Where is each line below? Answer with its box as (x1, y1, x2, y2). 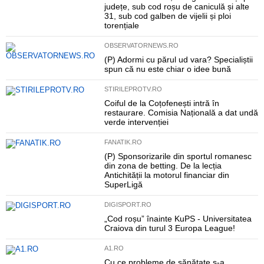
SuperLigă (104, 180, 143, 189)
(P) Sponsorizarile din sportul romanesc (104, 151, 252, 161)
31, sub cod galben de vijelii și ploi (104, 11, 231, 21)
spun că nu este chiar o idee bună (104, 64, 231, 74)
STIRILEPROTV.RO (104, 85, 162, 93)
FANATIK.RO (104, 138, 142, 146)
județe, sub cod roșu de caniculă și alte (104, 2, 249, 11)
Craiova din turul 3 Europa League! (104, 223, 235, 233)
